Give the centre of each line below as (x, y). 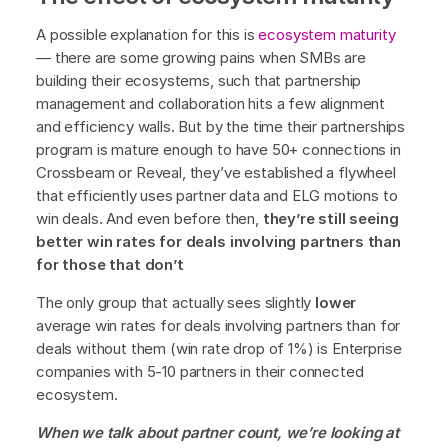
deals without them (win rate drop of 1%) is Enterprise (219, 348)
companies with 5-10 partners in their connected (200, 371)
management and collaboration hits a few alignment (211, 103)
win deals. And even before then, (149, 218)
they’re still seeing (330, 218)
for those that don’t (110, 264)
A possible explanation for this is (147, 34)
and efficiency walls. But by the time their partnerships (221, 126)
